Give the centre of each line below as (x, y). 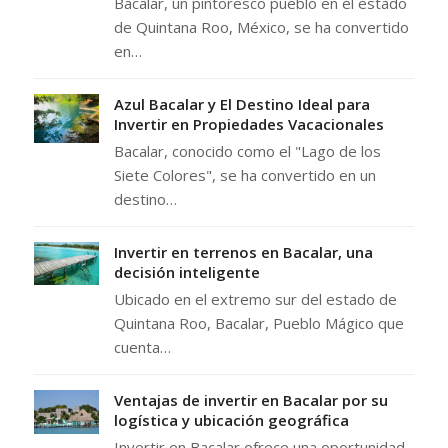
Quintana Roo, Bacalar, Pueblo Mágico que (258, 323)
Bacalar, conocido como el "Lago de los (247, 151)
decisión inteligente (186, 272)
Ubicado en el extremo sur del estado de (255, 299)
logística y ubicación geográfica (231, 420)
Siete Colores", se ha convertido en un (244, 175)
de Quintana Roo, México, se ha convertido (261, 27)
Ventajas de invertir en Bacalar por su (250, 400)
